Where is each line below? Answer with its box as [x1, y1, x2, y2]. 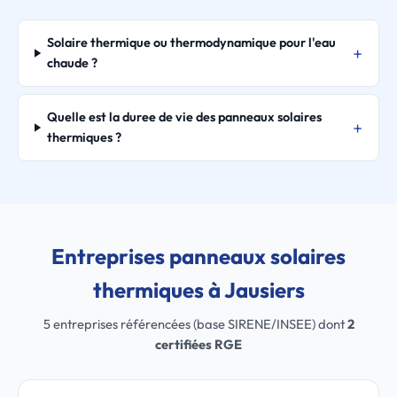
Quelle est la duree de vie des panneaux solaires [47, 109, 322, 125]
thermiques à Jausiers [92, 276, 305, 303]
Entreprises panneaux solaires [51, 243, 346, 269]
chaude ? [47, 55, 98, 71]
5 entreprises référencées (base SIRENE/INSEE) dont [43, 315, 347, 332]
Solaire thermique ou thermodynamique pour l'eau [47, 35, 337, 51]
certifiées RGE [155, 336, 242, 353]
